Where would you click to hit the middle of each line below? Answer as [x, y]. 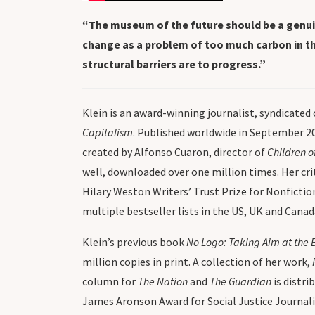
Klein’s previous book [134, 242]
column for [110, 281]
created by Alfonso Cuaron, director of [175, 152]
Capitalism [108, 132]
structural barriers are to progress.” [174, 64]
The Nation [163, 281]
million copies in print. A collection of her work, [197, 262]
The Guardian [240, 281]
